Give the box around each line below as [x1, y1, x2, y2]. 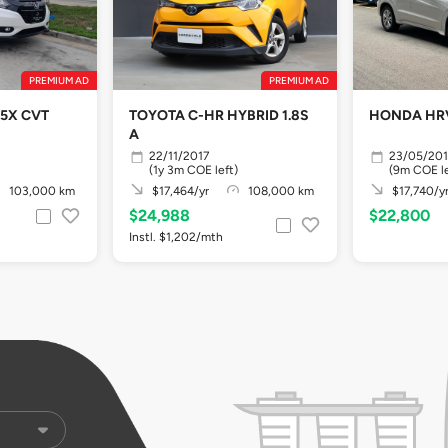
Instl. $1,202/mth [129, 229, 223, 244]
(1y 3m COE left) [149, 162, 238, 177]
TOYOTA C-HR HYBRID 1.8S [129, 107, 309, 124]
